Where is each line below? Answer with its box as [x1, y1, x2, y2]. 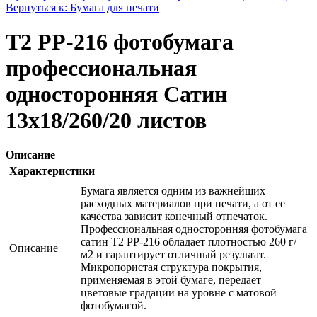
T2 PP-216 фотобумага [6, 29, 234, 55]
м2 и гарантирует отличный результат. [81, 248, 266, 261]
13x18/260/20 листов [6, 108, 207, 134]
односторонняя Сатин [6, 81, 227, 108]
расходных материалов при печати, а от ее [81, 197, 285, 210]
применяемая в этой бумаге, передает [81, 274, 261, 287]
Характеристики [9, 165, 95, 178]
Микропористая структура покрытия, [81, 261, 262, 274]
